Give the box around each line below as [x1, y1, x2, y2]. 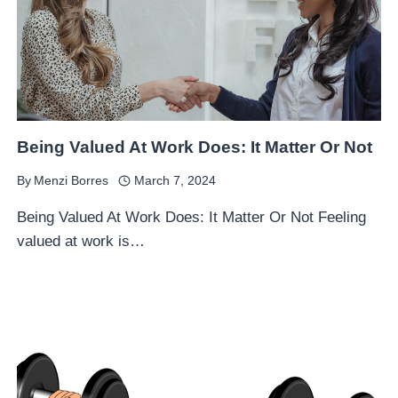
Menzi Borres [34, 174, 109, 187]
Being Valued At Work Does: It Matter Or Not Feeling [17, 209, 367, 226]
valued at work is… [17, 233, 146, 250]
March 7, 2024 [133, 174, 216, 187]
